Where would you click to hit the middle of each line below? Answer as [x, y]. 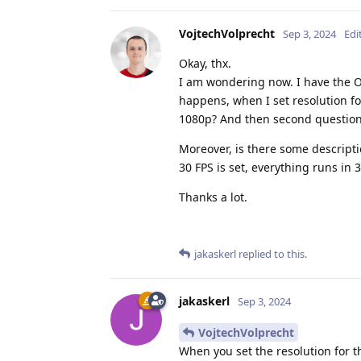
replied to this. [272, 254]
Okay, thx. [205, 64]
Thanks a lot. [213, 197]
